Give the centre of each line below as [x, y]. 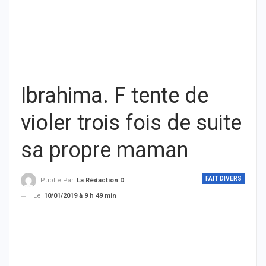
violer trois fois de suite [131, 123]
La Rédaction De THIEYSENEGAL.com [101, 180]
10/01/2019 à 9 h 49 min [80, 196]
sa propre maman [104, 150]
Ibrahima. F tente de [115, 96]
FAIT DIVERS [224, 178]
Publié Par [58, 180]
